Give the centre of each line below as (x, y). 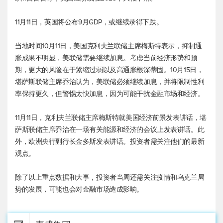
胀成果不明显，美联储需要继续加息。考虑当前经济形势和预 (106, 58)
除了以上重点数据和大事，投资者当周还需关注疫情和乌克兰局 (110, 178)
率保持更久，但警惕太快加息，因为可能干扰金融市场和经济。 (110, 94)
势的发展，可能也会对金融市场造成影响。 (79, 190)
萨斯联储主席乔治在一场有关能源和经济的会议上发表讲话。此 (110, 130)
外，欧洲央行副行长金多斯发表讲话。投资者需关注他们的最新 (110, 142)
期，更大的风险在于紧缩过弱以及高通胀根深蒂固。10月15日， (109, 70)
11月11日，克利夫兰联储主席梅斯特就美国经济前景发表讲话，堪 (111, 118)
